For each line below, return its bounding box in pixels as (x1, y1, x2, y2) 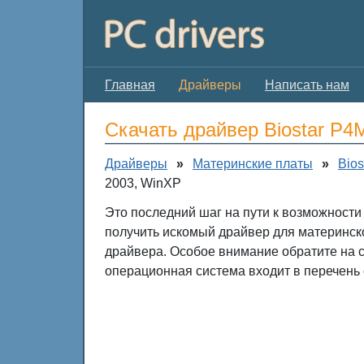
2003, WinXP (105, 176, 181, 190)
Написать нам (265, 78, 349, 92)
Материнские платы (193, 157, 313, 171)
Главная (105, 78, 155, 92)
